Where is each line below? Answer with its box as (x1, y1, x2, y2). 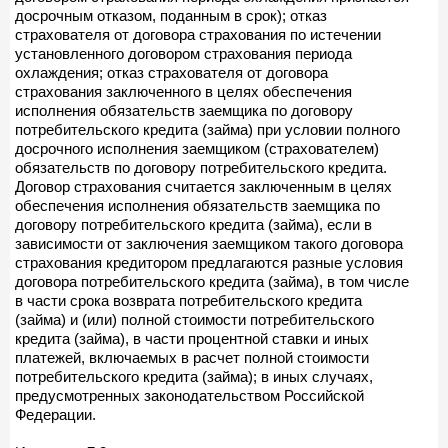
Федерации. (15, 405, 96, 423)
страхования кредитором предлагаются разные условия (15, 253, 403, 271)
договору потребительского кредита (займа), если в (15, 215, 372, 233)
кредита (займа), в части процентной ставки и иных (15, 329, 369, 347)
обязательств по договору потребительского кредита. (15, 158, 387, 176)
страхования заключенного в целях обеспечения (15, 82, 352, 100)
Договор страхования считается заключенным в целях (15, 177, 392, 195)
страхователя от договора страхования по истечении (15, 25, 381, 43)
